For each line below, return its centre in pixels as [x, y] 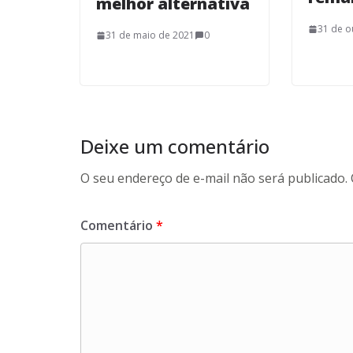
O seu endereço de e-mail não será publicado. [214, 178]
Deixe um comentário [175, 147]
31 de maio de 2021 [150, 35]
